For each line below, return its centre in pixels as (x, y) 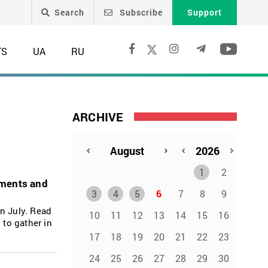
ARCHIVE (98, 116)
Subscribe (140, 12)
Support (205, 12)
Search (69, 12)
